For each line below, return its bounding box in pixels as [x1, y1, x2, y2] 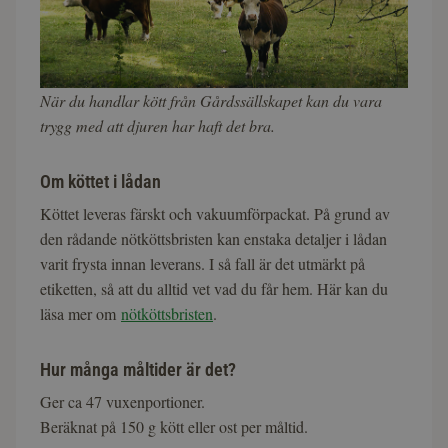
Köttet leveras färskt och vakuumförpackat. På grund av [40, 202, 390, 224]
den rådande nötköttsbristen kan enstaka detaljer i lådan [40, 227, 387, 249]
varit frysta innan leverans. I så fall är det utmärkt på [40, 252, 365, 274]
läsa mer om [40, 302, 121, 324]
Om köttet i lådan [40, 170, 161, 192]
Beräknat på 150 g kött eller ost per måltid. [40, 415, 308, 437]
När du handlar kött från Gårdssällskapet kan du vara [40, 89, 382, 111]
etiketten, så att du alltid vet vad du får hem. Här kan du [40, 277, 388, 299]
